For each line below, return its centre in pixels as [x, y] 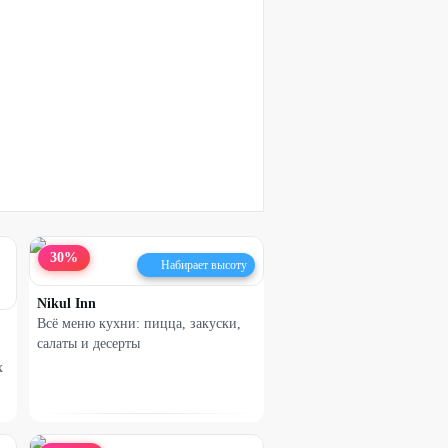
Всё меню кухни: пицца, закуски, [139, 323]
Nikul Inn [66, 303]
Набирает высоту [204, 265]
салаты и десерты [88, 343]
